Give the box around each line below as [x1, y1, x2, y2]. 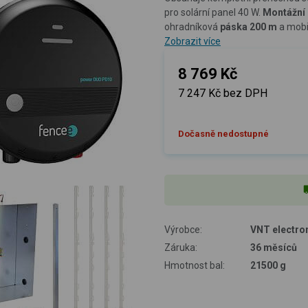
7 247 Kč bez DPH [178, 86, 267, 100]
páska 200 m [220, 21, 277, 32]
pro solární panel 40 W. [164, 6, 263, 18]
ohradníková [164, 21, 220, 32]
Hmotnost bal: [164, 259, 225, 271]
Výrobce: [164, 223, 202, 235]
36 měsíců [250, 241, 297, 253]
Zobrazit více [164, 35, 221, 47]
